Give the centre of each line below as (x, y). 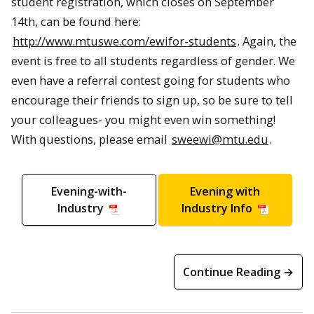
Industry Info (218, 209)
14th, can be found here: (76, 21)
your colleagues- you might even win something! (143, 119)
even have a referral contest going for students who (151, 80)
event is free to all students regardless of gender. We (153, 60)
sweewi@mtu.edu (220, 139)
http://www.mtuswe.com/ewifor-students (124, 41)
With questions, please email (91, 139)
